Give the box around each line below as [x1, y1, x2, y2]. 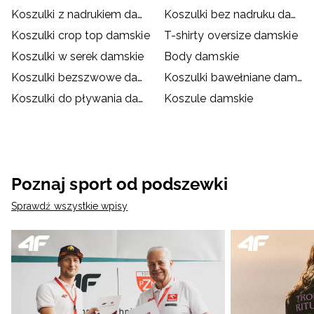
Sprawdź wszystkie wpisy [11, 200, 128, 212]
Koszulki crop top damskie [11, 29, 150, 43]
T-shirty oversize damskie [164, 29, 298, 43]
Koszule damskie [164, 92, 253, 106]
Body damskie [164, 50, 239, 64]
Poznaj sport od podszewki [11, 174, 228, 195]
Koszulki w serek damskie [11, 50, 144, 64]
